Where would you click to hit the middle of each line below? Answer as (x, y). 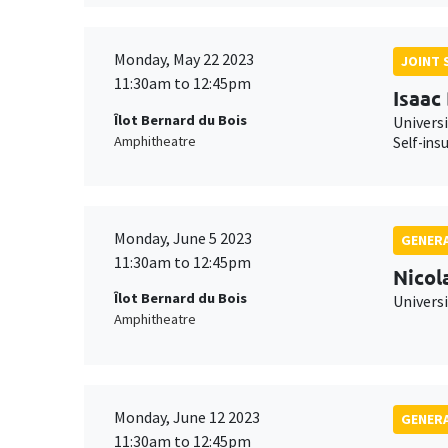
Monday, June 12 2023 (187, 416)
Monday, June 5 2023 (183, 238)
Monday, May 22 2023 (184, 59)
